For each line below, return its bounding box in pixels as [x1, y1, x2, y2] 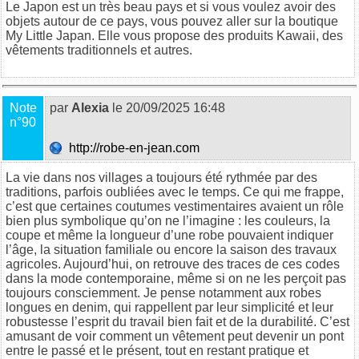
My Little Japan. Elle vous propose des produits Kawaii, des [6, 28, 343, 42]
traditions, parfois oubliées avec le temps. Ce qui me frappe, [6, 184, 344, 199]
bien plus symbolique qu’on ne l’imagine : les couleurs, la [6, 213, 330, 228]
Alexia [71, 100, 109, 115]
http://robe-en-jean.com [63, 140, 203, 155]
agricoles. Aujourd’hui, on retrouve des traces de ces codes [6, 256, 340, 271]
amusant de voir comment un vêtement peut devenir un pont [6, 329, 344, 343]
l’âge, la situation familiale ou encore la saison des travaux [6, 242, 337, 256]
